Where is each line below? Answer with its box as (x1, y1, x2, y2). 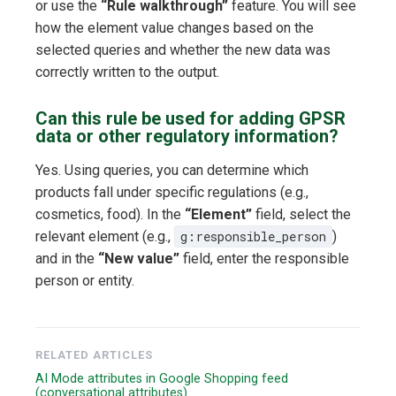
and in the (35, 250, 98, 268)
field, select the (252, 206, 351, 224)
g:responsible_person (179, 228, 326, 246)
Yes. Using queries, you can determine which (35, 162, 308, 179)
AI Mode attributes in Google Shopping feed (35, 371, 288, 387)
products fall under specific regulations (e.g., (35, 184, 308, 202)
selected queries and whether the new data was (35, 42, 331, 59)
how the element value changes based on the (35, 19, 314, 37)
